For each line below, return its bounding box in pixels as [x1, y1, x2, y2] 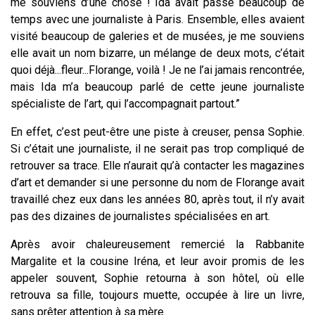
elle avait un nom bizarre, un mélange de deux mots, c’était [11, 46, 304, 60]
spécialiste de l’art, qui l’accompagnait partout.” [11, 97, 240, 111]
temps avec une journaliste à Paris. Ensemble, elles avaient [11, 13, 304, 27]
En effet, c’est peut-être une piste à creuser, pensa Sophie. [11, 125, 304, 139]
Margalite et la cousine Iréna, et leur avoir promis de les [11, 255, 304, 269]
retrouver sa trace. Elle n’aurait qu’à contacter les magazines [11, 159, 304, 173]
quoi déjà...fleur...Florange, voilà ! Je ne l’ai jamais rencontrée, [11, 63, 304, 77]
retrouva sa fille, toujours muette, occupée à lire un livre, [11, 288, 304, 302]
